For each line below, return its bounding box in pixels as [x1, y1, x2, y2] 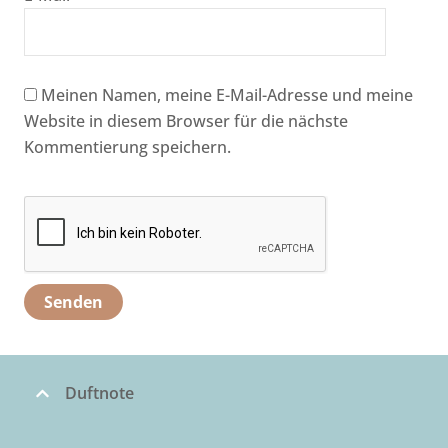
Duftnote [65, 382, 134, 405]
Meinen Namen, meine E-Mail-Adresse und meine [41, 84, 413, 107]
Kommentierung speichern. [24, 136, 231, 159]
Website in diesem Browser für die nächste [24, 110, 348, 133]
